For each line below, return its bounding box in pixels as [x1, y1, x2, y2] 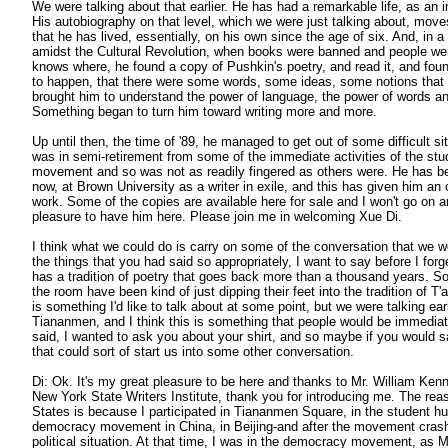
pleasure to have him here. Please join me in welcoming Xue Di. [32, 208, 402, 224]
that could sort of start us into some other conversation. [32, 343, 354, 359]
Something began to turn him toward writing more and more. [32, 103, 377, 119]
